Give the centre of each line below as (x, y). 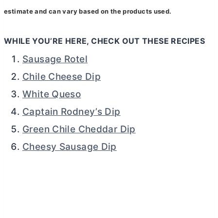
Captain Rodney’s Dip (72, 111)
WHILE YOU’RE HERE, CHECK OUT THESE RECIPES (104, 41)
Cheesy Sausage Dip (70, 146)
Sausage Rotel (55, 59)
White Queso (52, 94)
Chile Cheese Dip (62, 76)
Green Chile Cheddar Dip (79, 129)
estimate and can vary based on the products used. (88, 11)
